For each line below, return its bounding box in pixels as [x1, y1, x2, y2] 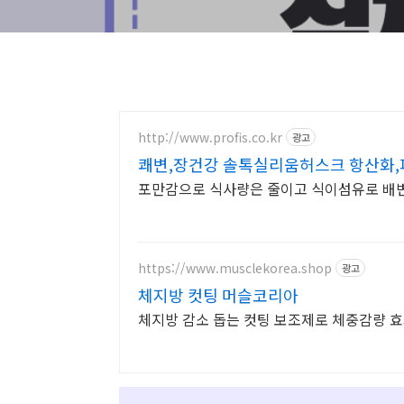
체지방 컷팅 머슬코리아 [222, 283, 298, 307]
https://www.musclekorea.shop [138, 258, 332, 277]
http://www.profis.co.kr [138, 127, 282, 146]
